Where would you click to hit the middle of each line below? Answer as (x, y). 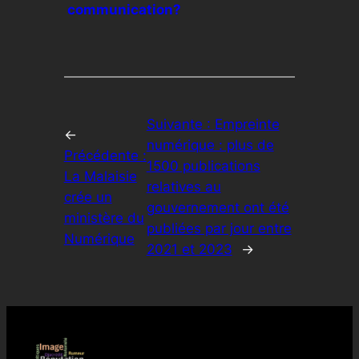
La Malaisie (100, 177)
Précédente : (105, 156)
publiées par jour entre (219, 229)
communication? (124, 10)
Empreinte (247, 125)
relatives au (184, 187)
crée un (88, 198)
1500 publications (203, 166)
